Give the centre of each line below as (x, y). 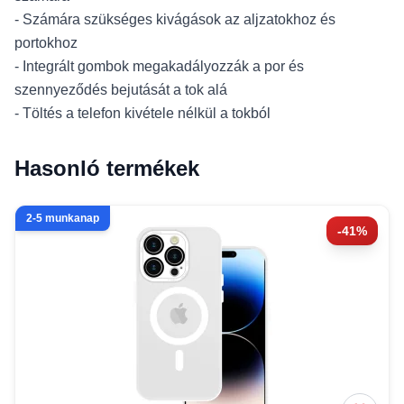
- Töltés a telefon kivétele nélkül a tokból (142, 113)
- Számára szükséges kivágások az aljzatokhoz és (175, 19)
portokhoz (46, 43)
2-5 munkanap (63, 218)
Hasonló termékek (107, 168)
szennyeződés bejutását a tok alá (121, 90)
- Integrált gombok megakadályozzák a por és (159, 66)
